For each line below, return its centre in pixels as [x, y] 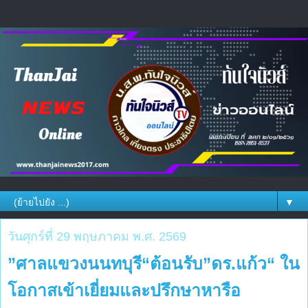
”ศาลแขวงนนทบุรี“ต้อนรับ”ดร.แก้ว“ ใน [154, 264]
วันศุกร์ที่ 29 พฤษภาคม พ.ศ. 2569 [97, 237]
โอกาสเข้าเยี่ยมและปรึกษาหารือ [124, 291]
